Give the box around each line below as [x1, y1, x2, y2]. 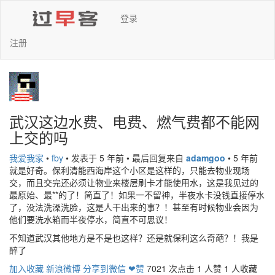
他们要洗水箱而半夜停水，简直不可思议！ [9, 213, 172, 225]
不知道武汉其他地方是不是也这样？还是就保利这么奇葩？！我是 [9, 231, 258, 244]
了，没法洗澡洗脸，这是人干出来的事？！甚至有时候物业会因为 [9, 201, 258, 213]
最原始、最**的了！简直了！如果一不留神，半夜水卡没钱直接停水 [9, 188, 265, 201]
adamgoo [186, 152, 225, 164]
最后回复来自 [132, 152, 186, 164]
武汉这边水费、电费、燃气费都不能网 [9, 110, 260, 132]
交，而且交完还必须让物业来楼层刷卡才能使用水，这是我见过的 [9, 176, 258, 188]
